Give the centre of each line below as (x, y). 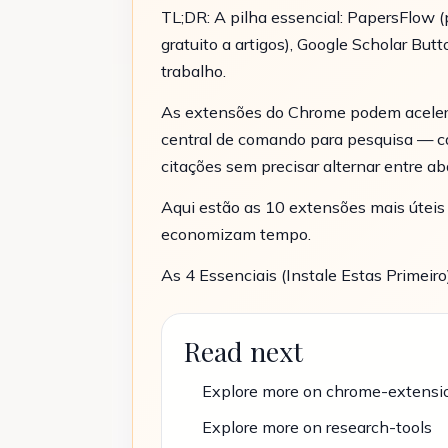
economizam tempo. (236, 234)
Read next (243, 351)
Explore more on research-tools (317, 427)
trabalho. (193, 71)
